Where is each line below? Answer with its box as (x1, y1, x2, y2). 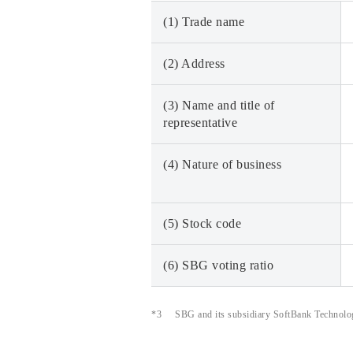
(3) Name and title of (163, 98, 275, 112)
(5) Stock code (163, 217, 241, 230)
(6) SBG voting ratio (163, 258, 273, 272)
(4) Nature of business (163, 158, 281, 171)
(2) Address (163, 57, 225, 70)
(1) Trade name (163, 15, 244, 28)
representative (163, 116, 237, 129)
